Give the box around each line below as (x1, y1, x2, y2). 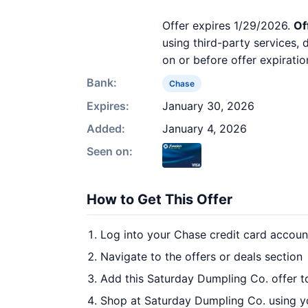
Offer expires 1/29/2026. (162, 19, 294, 32)
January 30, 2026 (162, 99, 254, 113)
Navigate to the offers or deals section (100, 250, 302, 263)
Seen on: (87, 144, 133, 158)
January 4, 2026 (162, 122, 247, 135)
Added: (87, 122, 125, 135)
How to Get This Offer (87, 191, 232, 208)
